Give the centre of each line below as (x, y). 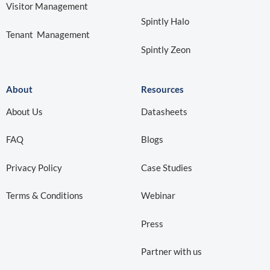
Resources (162, 89)
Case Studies (167, 167)
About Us (24, 111)
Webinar (158, 196)
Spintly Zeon (166, 49)
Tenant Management (48, 35)
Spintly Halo (165, 21)
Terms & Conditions (45, 196)
